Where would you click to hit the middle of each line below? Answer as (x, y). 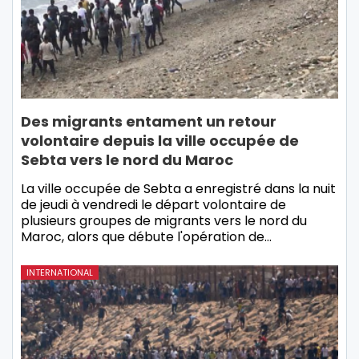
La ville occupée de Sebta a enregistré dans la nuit (178, 188)
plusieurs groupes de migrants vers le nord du (164, 220)
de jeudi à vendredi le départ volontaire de (153, 204)
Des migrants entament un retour (149, 121)
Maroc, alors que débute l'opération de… (146, 236)
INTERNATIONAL (60, 272)
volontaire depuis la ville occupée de (160, 140)
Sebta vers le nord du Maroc (127, 159)
